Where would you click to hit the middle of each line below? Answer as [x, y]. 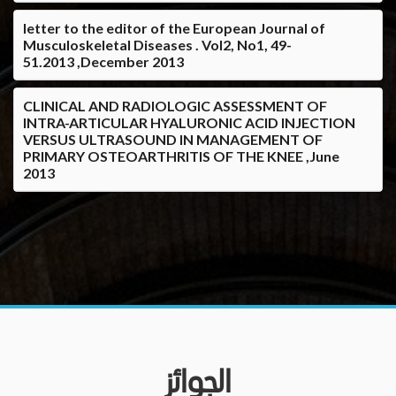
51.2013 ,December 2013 [103, 61]
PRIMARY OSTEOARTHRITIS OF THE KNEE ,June [181, 156]
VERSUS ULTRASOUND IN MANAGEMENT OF [173, 139]
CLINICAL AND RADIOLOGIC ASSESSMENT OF [175, 105]
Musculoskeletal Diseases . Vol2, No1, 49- [157, 44]
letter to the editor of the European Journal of [174, 27]
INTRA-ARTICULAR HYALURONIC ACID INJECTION [189, 122]
